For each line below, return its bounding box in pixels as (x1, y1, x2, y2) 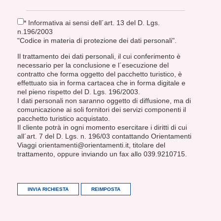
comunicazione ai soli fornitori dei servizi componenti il (17, 105, 186, 113)
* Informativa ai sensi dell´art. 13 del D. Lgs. (24, 18, 160, 27)
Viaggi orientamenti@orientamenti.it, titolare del (17, 141, 165, 149)
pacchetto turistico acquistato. (17, 114, 110, 122)
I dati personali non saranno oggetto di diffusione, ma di (17, 96, 191, 105)
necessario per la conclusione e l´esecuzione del (17, 61, 169, 69)
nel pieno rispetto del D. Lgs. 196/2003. (17, 87, 140, 96)
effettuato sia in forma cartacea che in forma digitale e (17, 78, 185, 87)
